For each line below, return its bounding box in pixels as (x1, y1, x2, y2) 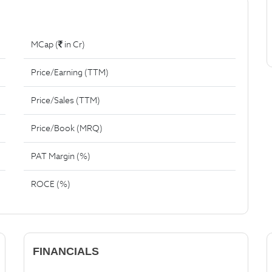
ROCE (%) (31, 178, 70, 189)
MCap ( (31, 39, 58, 50)
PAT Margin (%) (31, 151, 90, 161)
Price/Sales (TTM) (31, 95, 100, 106)
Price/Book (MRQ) (31, 123, 103, 134)
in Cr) (63, 39, 85, 50)
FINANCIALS (33, 245, 99, 257)
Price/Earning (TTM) (31, 67, 109, 78)
